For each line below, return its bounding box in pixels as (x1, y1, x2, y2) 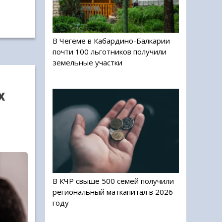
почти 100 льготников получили (53, 47, 166, 56)
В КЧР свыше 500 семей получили (53, 176, 174, 186)
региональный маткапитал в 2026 (53, 187, 173, 197)
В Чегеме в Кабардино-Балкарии (53, 36, 170, 46)
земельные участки (53, 57, 122, 67)
